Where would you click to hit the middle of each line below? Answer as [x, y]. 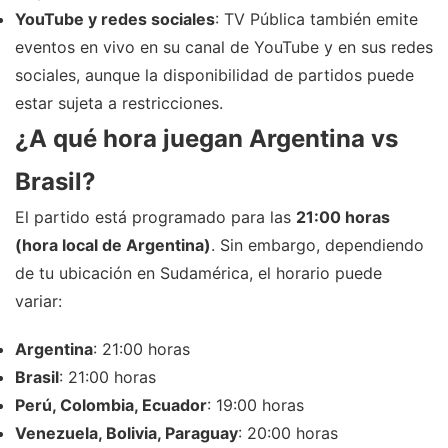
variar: [38, 301]
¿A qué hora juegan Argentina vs [206, 139]
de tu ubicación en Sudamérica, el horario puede [198, 273]
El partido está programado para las [155, 217]
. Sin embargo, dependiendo [317, 245]
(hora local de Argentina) [113, 245]
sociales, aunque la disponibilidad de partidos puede [214, 75]
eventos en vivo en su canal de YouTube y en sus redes [224, 47]
